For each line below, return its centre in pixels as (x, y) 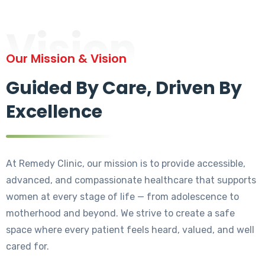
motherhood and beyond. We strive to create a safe (120, 214)
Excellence (54, 112)
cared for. (29, 247)
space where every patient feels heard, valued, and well (130, 230)
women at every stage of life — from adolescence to (122, 197)
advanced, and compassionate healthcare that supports (131, 180)
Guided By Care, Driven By (124, 88)
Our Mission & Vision (66, 59)
